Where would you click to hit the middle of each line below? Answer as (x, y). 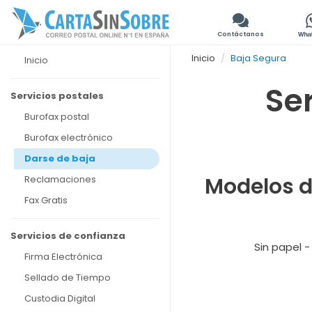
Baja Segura (258, 58)
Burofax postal (57, 117)
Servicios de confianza (68, 236)
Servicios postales (57, 96)
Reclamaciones (60, 179)
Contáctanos (241, 34)
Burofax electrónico (69, 138)
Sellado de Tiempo (68, 278)
